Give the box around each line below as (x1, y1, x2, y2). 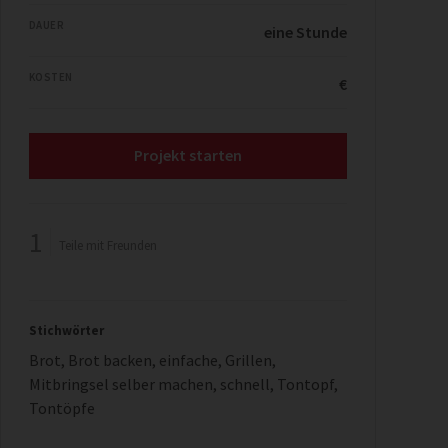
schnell (220, 373, 270, 394)
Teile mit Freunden (59, 236, 157, 254)
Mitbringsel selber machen (29, 373, 213, 394)
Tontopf (277, 373, 334, 394)
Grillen (225, 349, 272, 370)
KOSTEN (29, 69, 73, 84)
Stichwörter (29, 321, 104, 339)
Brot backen (68, 349, 152, 370)
